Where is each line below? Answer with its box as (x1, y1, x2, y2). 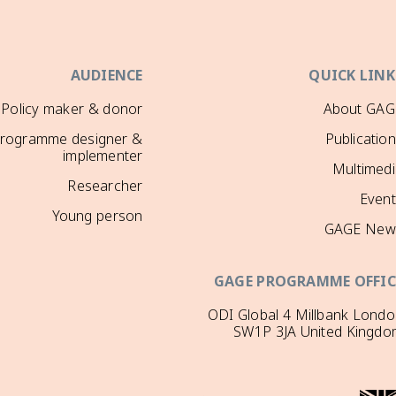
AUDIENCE (70, 61, 143, 91)
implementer (63, 141, 143, 171)
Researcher (67, 171, 143, 202)
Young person (51, 202, 143, 232)
